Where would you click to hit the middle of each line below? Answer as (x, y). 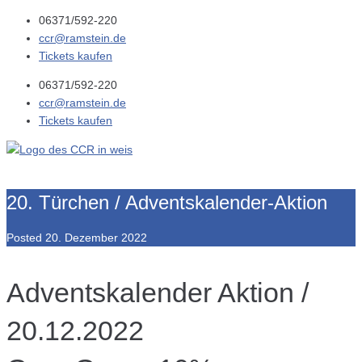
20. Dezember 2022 (96, 238)
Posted (26, 238)
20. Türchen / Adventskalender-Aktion (167, 203)
